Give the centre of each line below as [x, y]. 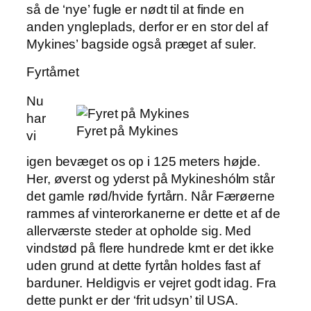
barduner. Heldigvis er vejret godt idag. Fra [151, 283]
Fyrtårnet [53, 72]
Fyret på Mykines [127, 131]
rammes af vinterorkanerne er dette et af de [153, 213]
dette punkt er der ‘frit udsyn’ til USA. [132, 300]
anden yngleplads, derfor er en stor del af [147, 26]
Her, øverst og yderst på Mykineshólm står [151, 178]
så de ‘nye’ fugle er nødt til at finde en [135, 9]
